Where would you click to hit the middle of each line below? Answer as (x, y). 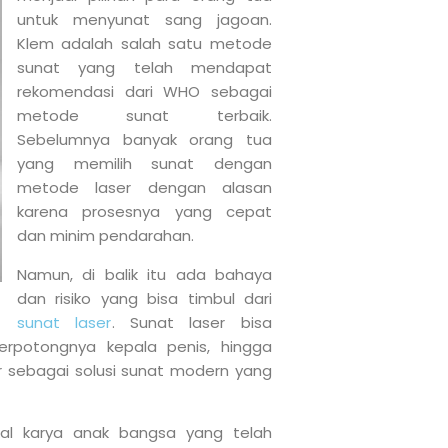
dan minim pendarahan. (105, 236)
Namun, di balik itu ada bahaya (144, 274)
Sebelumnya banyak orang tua (144, 140)
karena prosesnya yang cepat (144, 212)
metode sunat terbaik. (144, 116)
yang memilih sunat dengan (144, 164)
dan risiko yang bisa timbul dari (144, 298)
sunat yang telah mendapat (144, 68)
